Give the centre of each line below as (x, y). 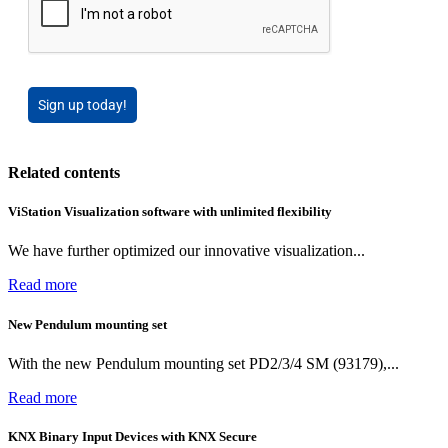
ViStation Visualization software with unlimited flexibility (170, 212)
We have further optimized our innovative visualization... (186, 251)
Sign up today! (82, 104)
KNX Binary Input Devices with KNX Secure (132, 436)
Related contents (64, 173)
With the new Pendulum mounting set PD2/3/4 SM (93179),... (203, 363)
